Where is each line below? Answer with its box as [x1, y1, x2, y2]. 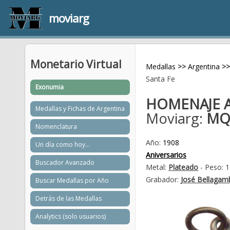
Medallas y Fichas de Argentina [35, 104, 125, 113]
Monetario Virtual [30, 57, 122, 72]
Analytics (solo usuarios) [35, 212, 106, 221]
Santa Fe [146, 74, 175, 84]
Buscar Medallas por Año [35, 176, 109, 185]
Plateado [168, 162, 198, 172]
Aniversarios [146, 150, 186, 160]
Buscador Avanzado [35, 158, 94, 167]
